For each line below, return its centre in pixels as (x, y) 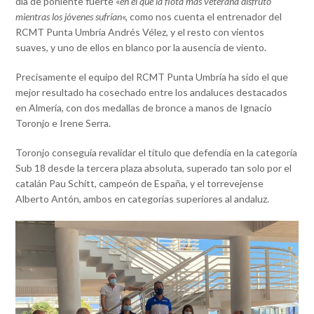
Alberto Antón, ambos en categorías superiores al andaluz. (143, 198)
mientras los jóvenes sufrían (69, 16)
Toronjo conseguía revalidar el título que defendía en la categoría (157, 152)
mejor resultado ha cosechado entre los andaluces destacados (152, 92)
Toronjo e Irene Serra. (63, 123)
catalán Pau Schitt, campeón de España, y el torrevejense (140, 183)
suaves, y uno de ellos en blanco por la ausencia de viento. (141, 47)
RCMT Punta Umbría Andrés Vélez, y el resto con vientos (140, 32)
